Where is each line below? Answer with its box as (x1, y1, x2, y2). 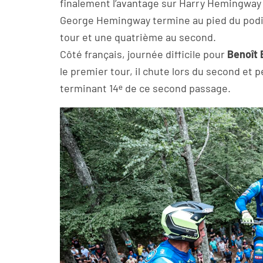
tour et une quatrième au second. (60, 30, 216, 43)
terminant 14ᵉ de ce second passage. (60, 81, 231, 95)
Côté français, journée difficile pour (60, 47, 227, 60)
